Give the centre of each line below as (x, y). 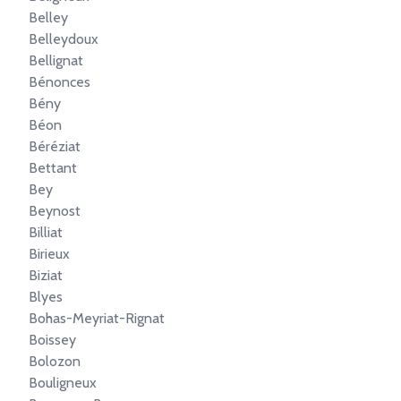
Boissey (52, 340)
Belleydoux (64, 39)
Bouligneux (63, 383)
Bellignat (56, 60)
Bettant (53, 168)
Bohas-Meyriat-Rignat (97, 318)
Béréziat (55, 146)
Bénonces (60, 82)
